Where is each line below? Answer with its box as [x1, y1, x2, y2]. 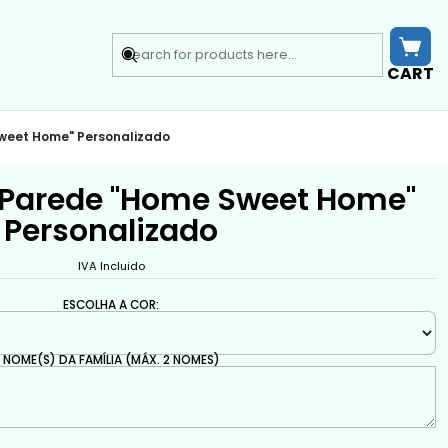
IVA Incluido [77, 257, 145, 274]
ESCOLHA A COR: [63, 296, 160, 313]
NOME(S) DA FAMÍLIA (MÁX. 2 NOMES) [2, 351, 220, 368]
